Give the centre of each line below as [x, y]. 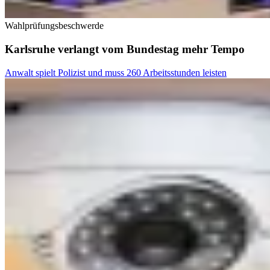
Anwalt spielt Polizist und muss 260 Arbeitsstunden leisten [116, 72]
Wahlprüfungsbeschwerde [54, 26]
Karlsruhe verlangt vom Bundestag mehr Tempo [125, 49]
